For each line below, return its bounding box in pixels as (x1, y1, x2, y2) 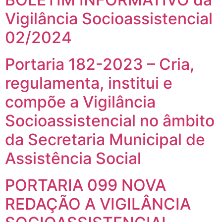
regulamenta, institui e (5, 73, 172, 93)
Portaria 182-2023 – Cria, (5, 54, 194, 74)
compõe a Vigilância (5, 92, 156, 111)
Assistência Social (5, 148, 141, 168)
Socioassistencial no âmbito (5, 111, 215, 130)
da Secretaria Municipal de (5, 129, 205, 149)
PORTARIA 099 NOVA (5, 175, 166, 195)
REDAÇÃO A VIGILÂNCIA (5, 194, 191, 214)
